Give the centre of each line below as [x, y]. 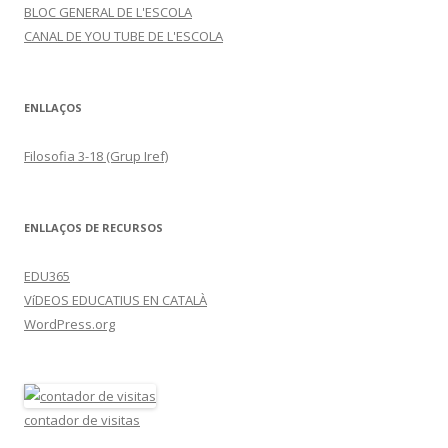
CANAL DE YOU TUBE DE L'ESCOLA [123, 36]
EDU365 [47, 276]
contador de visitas [82, 420]
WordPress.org [69, 324]
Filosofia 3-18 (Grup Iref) [96, 156]
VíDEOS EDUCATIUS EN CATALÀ [115, 300]
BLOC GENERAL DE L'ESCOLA [108, 12]
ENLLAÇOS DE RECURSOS [93, 227]
